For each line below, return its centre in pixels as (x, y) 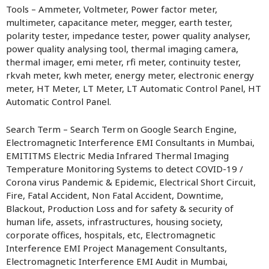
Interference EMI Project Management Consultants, (116, 248)
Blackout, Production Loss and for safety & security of (120, 208)
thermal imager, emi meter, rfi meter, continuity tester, (123, 62)
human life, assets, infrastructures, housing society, (114, 222)
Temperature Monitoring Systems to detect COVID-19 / (125, 169)
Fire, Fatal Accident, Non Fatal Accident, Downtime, (115, 195)
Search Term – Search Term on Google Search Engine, (121, 129)
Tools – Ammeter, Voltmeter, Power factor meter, (112, 9)
